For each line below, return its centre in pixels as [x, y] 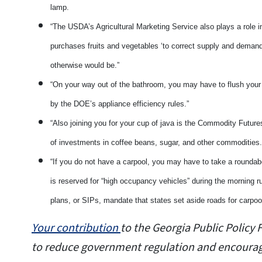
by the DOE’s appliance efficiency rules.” [121, 104]
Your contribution [76, 228]
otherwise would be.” [86, 65]
